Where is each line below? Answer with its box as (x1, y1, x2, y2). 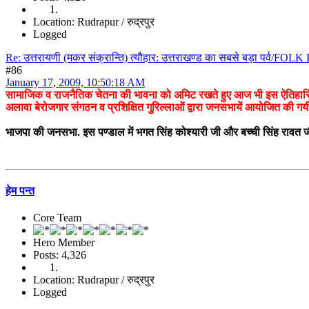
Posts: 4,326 (33, 249, 86, 261)
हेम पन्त (6, 185, 34, 197)
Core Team (33, 212, 81, 224)
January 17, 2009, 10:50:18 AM (6, 76, 145, 88)
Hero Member (33, 237, 94, 249)
